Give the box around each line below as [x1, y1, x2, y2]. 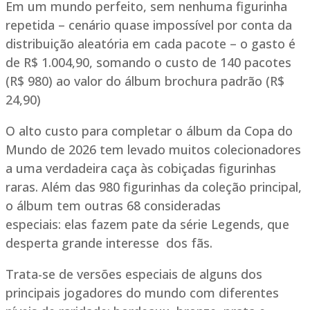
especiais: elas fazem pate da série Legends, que [6, 216, 289, 233]
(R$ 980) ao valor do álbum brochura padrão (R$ [6, 73, 284, 90]
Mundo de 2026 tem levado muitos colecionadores [6, 141, 301, 158]
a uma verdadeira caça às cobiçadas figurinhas [6, 160, 276, 177]
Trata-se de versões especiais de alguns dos [6, 266, 262, 283]
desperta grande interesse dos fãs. [6, 235, 212, 252]
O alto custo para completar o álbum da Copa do [6, 122, 293, 140]
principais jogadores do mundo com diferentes [6, 284, 279, 302]
